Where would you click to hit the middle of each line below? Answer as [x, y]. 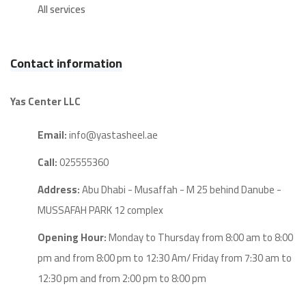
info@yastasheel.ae [112, 135]
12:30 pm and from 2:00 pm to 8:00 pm [122, 279]
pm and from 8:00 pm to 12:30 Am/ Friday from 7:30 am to [165, 258]
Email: [52, 135]
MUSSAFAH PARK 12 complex [100, 210]
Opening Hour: [72, 238]
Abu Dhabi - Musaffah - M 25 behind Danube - [181, 190]
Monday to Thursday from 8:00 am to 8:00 [200, 238]
